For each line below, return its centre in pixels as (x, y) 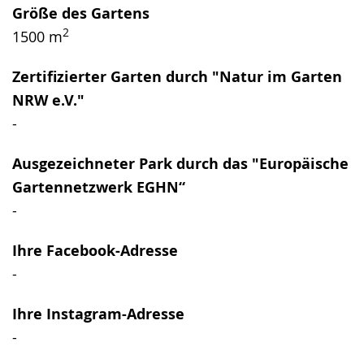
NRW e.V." (48, 100)
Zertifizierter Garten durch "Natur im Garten (177, 76)
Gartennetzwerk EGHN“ (99, 187)
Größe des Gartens (81, 13)
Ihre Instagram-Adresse (98, 314)
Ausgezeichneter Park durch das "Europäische (180, 163)
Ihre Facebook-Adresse (95, 250)
